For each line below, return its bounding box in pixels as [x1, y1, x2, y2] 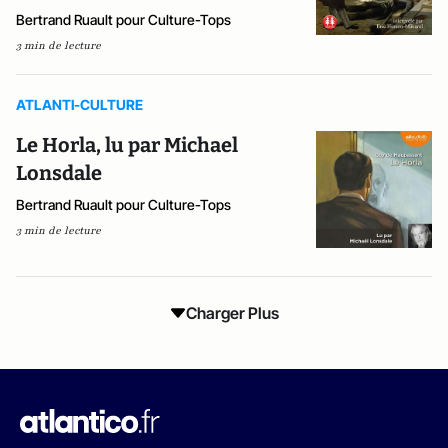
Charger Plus [185, 302, 279, 323]
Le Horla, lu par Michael [16, 133, 238, 158]
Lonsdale [16, 161, 102, 186]
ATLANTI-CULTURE [16, 96, 143, 114]
